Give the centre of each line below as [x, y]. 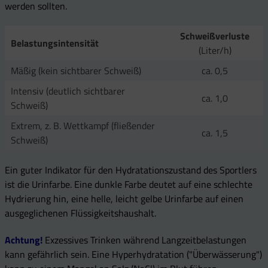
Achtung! [25, 240]
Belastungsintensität [55, 43]
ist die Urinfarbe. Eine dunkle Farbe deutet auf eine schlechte [129, 184]
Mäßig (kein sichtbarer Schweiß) [76, 71]
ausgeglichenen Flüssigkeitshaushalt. [80, 213]
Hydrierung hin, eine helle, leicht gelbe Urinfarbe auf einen [124, 198]
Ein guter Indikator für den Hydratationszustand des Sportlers [131, 170]
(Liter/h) [215, 51]
